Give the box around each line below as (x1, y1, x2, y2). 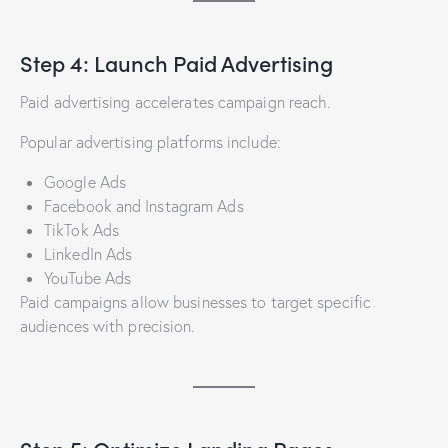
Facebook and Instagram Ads (44, 196, 244, 217)
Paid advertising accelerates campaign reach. (20, 92, 331, 113)
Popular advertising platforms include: (20, 132, 281, 153)
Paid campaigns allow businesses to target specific (20, 292, 372, 313)
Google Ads (44, 172, 126, 193)
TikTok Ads (44, 220, 119, 241)
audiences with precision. (20, 316, 195, 337)
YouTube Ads (44, 268, 132, 289)
